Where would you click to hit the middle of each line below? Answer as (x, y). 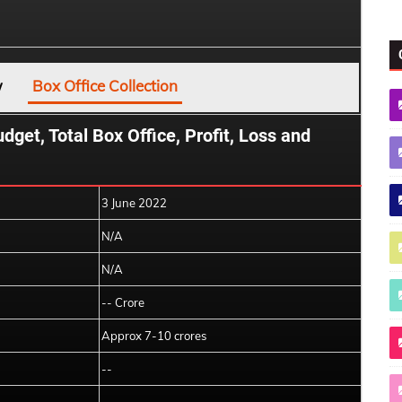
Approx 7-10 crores (154, 336)
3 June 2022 (134, 203)
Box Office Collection (105, 86)
